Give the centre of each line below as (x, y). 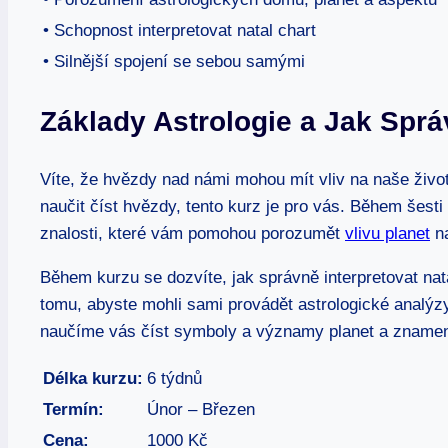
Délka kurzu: (93, 379)
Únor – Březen (201, 410)
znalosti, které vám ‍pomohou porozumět (192, 234)
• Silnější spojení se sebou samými (174, 61)
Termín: (73, 410)
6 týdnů (174, 379)
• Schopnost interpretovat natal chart (179, 30)
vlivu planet (387, 234)
